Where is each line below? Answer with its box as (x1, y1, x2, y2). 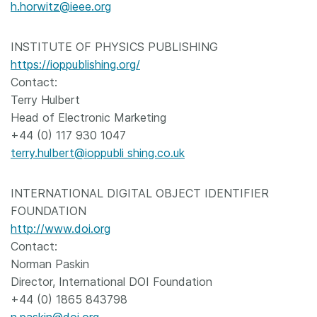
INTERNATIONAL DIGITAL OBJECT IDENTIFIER (11, 186, 269, 200)
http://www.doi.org (11, 221, 110, 236)
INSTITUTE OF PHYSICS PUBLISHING (11, 40, 218, 54)
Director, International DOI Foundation (11, 275, 212, 289)
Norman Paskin (11, 257, 89, 271)
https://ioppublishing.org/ (11, 57, 140, 71)
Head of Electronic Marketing (11, 110, 166, 125)
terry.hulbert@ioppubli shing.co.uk (11, 146, 185, 160)
